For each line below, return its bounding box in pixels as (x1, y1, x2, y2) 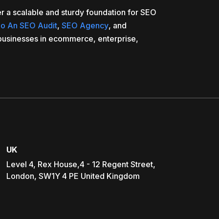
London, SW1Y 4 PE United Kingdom (6, 171, 140, 181)
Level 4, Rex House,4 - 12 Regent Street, (6, 159, 155, 169)
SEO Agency (62, 21, 109, 30)
